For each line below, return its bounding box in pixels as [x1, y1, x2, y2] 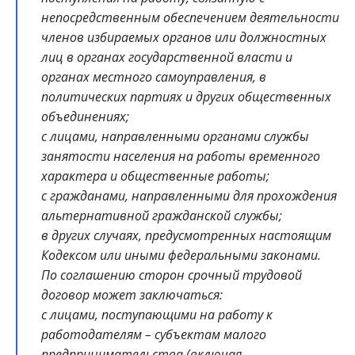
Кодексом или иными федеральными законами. [41, 246, 321, 265]
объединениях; [41, 108, 129, 126]
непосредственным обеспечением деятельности [41, 9, 339, 27]
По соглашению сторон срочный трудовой [41, 266, 302, 284]
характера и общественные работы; [41, 167, 269, 185]
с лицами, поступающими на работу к [41, 306, 273, 324]
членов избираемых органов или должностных [41, 29, 326, 47]
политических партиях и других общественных [41, 88, 331, 106]
